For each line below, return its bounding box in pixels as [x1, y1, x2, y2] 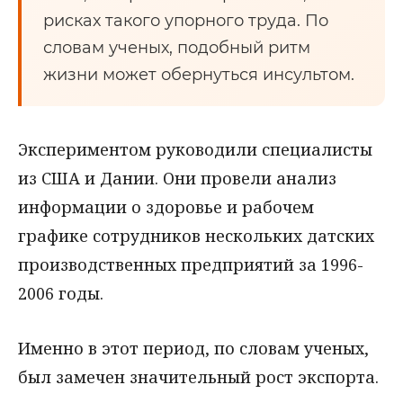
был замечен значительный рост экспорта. [18, 365, 379, 388]
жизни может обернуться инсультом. [43, 65, 354, 85]
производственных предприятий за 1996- [18, 254, 363, 275]
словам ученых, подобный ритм [43, 38, 310, 58]
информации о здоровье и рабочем [18, 196, 314, 218]
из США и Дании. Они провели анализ [18, 167, 336, 189]
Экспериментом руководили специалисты [18, 139, 372, 160]
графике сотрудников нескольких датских [18, 225, 374, 246]
